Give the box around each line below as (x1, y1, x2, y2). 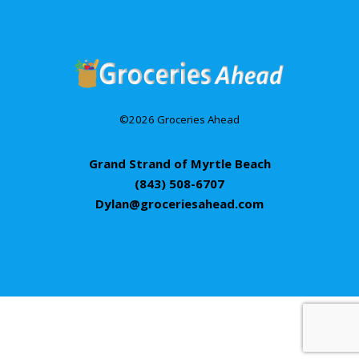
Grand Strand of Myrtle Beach (88, 155, 271, 172)
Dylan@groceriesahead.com (95, 196, 264, 212)
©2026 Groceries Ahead (119, 112, 240, 127)
